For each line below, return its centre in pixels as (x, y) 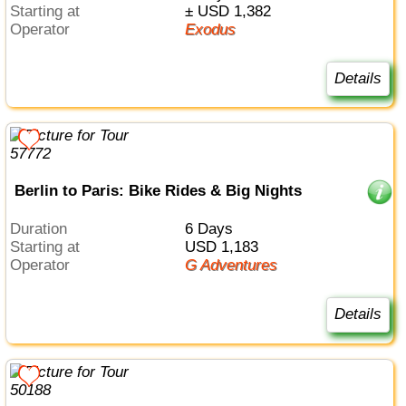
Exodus (215, 29)
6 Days (213, 229)
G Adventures (237, 266)
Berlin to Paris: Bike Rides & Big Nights (158, 190)
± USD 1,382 (232, 11)
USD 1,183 (227, 247)
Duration (44, 229)
